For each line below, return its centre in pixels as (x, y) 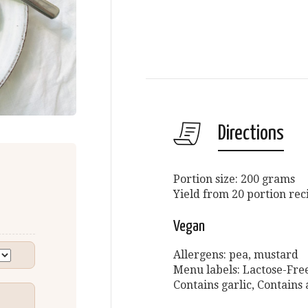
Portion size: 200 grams (234, 179)
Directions (251, 133)
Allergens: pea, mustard (236, 255)
